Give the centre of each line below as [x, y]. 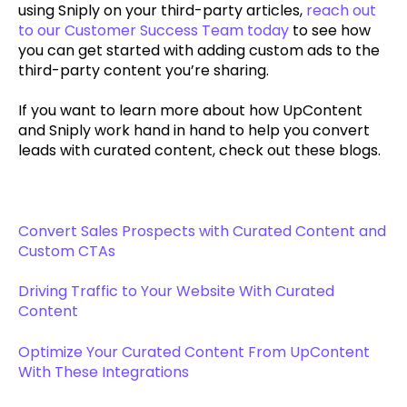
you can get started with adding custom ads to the [199, 50]
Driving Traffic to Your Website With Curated [176, 292]
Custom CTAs [67, 251]
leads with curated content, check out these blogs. [199, 151]
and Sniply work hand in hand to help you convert [194, 131]
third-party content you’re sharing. [144, 70]
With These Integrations [104, 372]
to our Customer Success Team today [154, 30]
